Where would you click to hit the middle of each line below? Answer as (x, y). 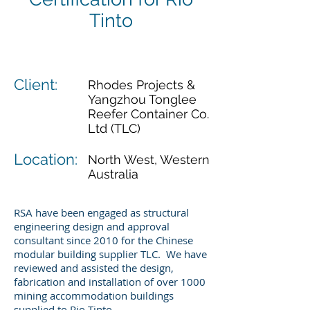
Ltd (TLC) (114, 128)
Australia (113, 174)
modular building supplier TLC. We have (110, 254)
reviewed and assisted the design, (94, 268)
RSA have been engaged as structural (101, 212)
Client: (36, 84)
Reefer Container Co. (148, 114)
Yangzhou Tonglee (142, 99)
